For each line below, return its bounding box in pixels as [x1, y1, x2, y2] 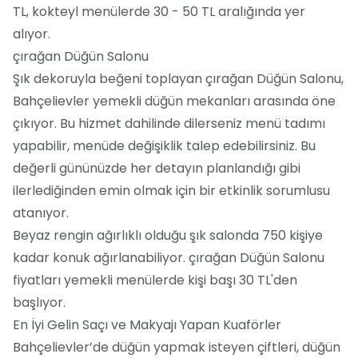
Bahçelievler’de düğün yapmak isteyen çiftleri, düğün [13, 337, 340, 356]
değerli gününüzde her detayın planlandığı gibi [13, 158, 300, 177]
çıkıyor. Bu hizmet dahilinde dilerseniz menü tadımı [13, 113, 325, 133]
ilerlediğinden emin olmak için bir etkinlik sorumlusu [13, 181, 330, 200]
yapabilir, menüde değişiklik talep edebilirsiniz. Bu [13, 136, 316, 155]
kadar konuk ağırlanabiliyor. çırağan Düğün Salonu [13, 248, 324, 267]
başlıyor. [13, 292, 66, 312]
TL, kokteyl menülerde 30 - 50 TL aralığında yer [13, 2, 305, 21]
